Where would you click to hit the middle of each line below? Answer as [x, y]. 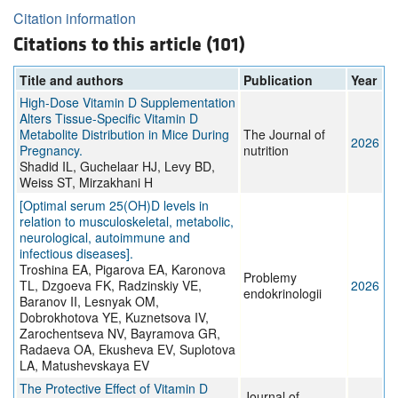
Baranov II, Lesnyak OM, [89, 302]
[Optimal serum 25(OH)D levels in [114, 206]
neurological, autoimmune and [105, 238]
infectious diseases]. [76, 254]
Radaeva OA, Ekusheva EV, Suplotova [127, 350]
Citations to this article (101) [129, 45]
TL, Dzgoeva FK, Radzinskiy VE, [111, 286]
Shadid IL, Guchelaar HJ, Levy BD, [117, 167]
